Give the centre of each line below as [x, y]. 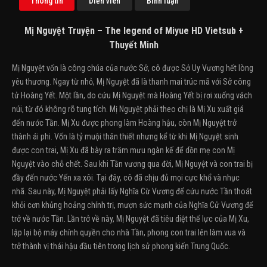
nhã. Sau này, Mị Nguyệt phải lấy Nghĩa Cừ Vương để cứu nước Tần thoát [132, 191]
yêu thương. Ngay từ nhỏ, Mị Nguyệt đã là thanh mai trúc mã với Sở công [131, 82]
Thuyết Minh [133, 45]
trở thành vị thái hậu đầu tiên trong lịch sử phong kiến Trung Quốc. [121, 246]
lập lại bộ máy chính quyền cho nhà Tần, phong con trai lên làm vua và [129, 232]
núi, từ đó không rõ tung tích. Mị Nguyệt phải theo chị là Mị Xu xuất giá [128, 109]
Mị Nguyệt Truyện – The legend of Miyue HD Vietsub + [133, 31]
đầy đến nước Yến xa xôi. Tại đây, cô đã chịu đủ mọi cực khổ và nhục [126, 178]
